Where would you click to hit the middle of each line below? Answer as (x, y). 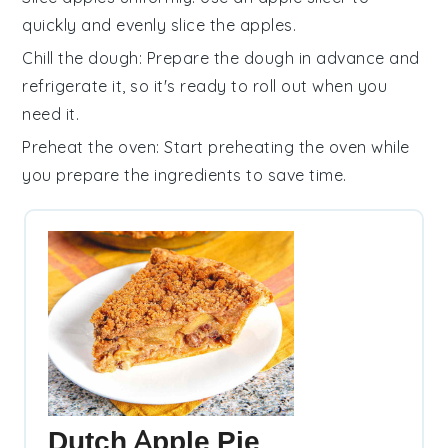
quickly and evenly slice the (131, 25)
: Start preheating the (242, 147)
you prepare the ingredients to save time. (184, 175)
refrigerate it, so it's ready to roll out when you (205, 86)
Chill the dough (80, 58)
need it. (51, 114)
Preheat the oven (89, 147)
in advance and (357, 58)
